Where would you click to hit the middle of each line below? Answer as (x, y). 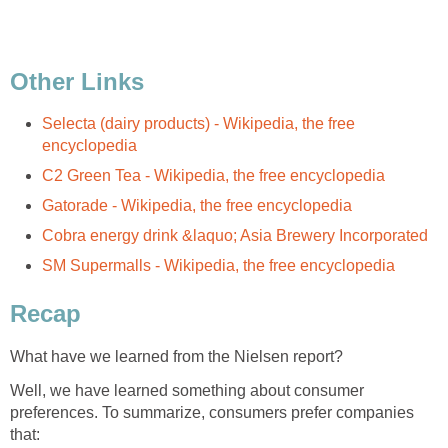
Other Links (77, 81)
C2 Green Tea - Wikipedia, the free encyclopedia (213, 176)
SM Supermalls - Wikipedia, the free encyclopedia (218, 266)
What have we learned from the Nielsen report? (176, 357)
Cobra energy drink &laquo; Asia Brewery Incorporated (235, 236)
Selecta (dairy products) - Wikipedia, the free (198, 124)
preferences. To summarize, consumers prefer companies (212, 413)
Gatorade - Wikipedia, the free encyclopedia (197, 206)
